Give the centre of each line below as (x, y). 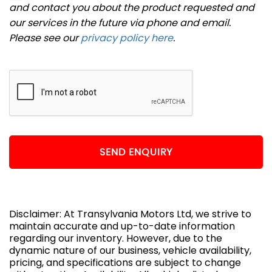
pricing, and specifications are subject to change (125, 263)
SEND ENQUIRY (136, 152)
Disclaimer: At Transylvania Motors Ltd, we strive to (130, 214)
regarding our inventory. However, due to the (116, 238)
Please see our (45, 38)
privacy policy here (127, 38)
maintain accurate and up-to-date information (122, 226)
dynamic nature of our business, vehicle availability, (130, 250)
